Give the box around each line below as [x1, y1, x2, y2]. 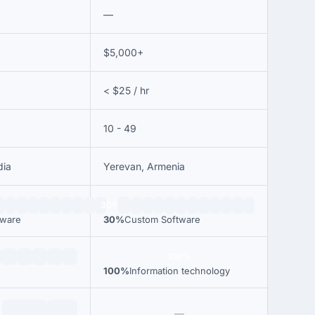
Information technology [129, 265, 230, 276]
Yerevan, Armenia [103, 160, 185, 172]
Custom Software [124, 214, 200, 225]
